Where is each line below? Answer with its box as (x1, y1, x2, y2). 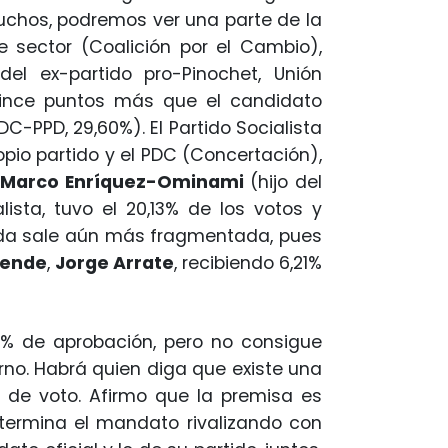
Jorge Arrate (54, 250, 174, 275)
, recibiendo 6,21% (173, 250, 323, 275)
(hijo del (243, 169, 323, 194)
